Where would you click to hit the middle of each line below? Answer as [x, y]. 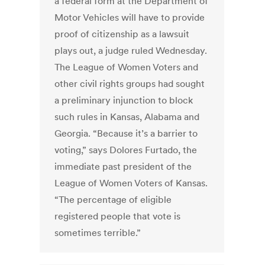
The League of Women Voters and [127, 67]
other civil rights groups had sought [130, 84]
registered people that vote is [118, 216]
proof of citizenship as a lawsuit [122, 34]
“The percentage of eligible [113, 200]
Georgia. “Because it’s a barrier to [126, 133]
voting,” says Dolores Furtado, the [126, 150]
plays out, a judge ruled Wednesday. [131, 51]
